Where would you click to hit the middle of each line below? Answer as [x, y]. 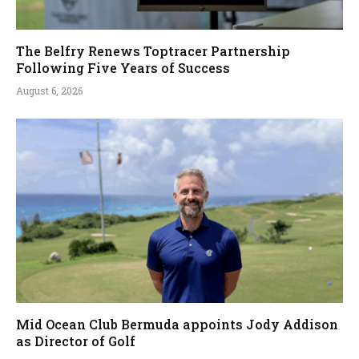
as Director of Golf [76, 341]
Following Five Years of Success [123, 68]
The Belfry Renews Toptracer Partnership [153, 51]
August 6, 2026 [49, 91]
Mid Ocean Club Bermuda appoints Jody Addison [177, 324]
